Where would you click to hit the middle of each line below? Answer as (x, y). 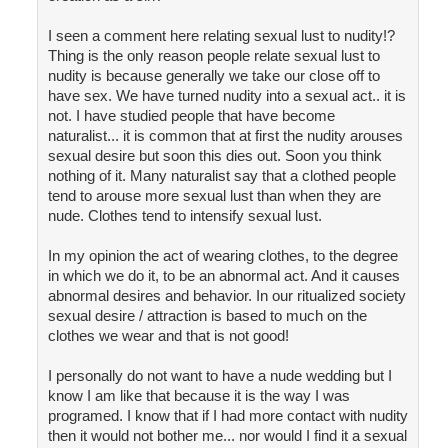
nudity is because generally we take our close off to (213, 76)
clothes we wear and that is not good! (168, 336)
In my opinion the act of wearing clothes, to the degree (222, 256)
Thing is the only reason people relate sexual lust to (213, 56)
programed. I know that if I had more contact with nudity (227, 416)
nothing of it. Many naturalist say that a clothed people (221, 176)
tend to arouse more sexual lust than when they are (214, 196)
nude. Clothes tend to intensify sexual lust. (184, 216)
